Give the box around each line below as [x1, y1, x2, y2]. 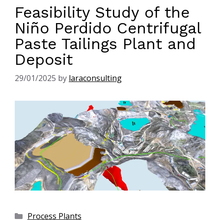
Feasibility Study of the [15, 2, 190, 22]
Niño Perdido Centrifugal [15, 18, 201, 37]
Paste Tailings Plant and [15, 34, 196, 53]
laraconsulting [69, 72, 122, 83]
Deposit [15, 50, 73, 69]
